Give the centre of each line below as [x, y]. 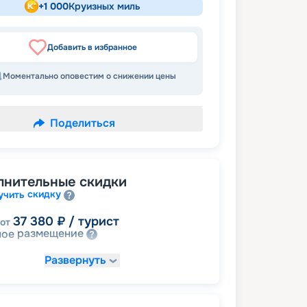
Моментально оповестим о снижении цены [89, 76]
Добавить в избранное [92, 48]
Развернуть [75, 260]
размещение [50, 234]
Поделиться [82, 123]
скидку [44, 194]
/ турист [94, 221]
